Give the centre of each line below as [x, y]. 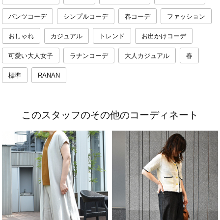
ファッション [186, 17]
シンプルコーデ [86, 17]
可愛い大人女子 [31, 56]
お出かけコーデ [164, 36]
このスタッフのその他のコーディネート [110, 115]
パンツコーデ [27, 17]
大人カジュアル [147, 56]
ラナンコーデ [89, 56]
